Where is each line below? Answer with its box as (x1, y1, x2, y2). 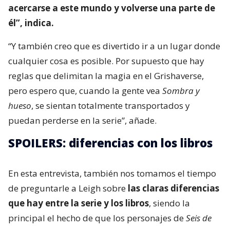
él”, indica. (8, 17, 54, 29)
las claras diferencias (128, 182, 219, 195)
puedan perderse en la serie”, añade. (8, 114, 157, 127)
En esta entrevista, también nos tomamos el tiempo (8, 167, 216, 180)
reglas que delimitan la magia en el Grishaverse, (8, 70, 204, 82)
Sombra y (162, 85, 200, 97)
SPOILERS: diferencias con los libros (8, 135, 213, 151)
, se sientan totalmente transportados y (31, 100, 190, 112)
